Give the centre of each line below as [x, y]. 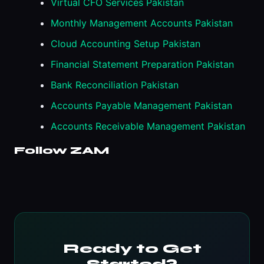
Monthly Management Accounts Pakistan [142, 23]
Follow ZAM [62, 150]
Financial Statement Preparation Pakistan [142, 64]
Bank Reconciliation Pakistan [115, 85]
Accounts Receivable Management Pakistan [148, 126]
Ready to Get [132, 249]
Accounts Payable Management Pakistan [141, 105]
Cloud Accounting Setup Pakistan [126, 43]
